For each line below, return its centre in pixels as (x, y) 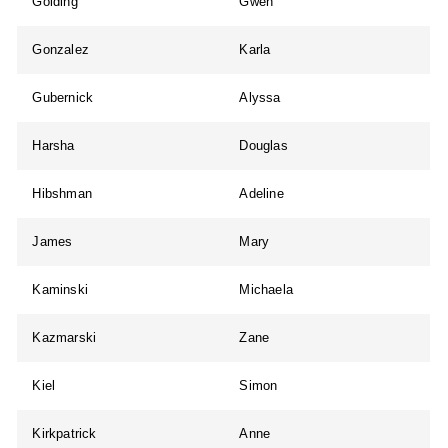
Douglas (263, 146)
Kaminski (60, 290)
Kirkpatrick (64, 434)
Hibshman (62, 194)
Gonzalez (61, 50)
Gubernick (63, 98)
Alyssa (260, 98)
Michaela (266, 290)
